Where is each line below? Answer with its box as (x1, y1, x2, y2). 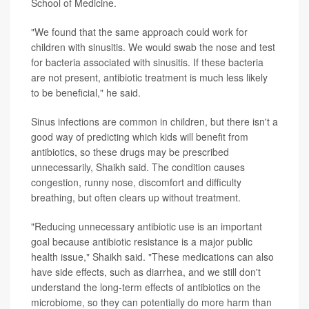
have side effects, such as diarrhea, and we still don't (31, 265, 261, 279)
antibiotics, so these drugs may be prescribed (31, 145, 229, 159)
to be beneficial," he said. (31, 86, 141, 100)
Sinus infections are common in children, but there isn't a (31, 114, 278, 129)
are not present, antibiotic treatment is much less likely (31, 70, 268, 85)
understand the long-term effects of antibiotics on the (31, 280, 261, 295)
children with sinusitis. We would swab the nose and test (31, 40, 275, 54)
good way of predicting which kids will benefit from (31, 130, 248, 144)
